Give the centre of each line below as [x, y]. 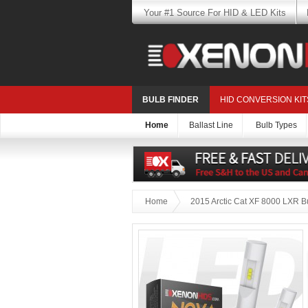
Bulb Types [276, 125]
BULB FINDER [170, 100]
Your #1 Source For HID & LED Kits [214, 13]
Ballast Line [211, 125]
